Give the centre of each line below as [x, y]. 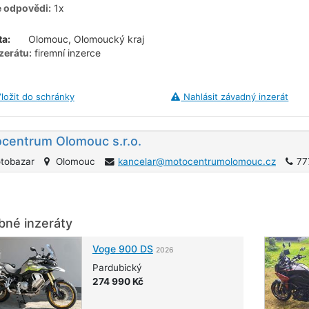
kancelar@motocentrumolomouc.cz [197, 161]
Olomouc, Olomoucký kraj [85, 39]
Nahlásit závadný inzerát [235, 96]
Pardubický [117, 267]
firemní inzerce [66, 52]
